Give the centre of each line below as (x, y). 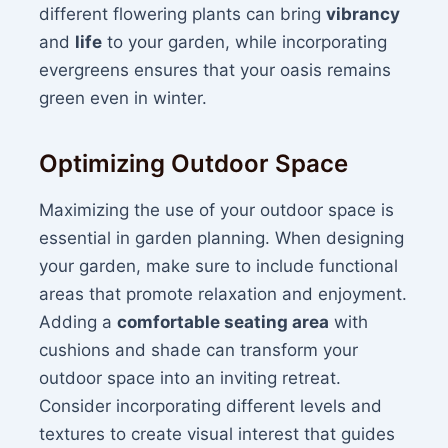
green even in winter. (123, 97)
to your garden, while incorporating (245, 41)
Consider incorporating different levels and (211, 405)
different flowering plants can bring (183, 13)
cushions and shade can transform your (199, 349)
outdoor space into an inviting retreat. (190, 377)
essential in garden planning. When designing (222, 237)
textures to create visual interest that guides (217, 433)
